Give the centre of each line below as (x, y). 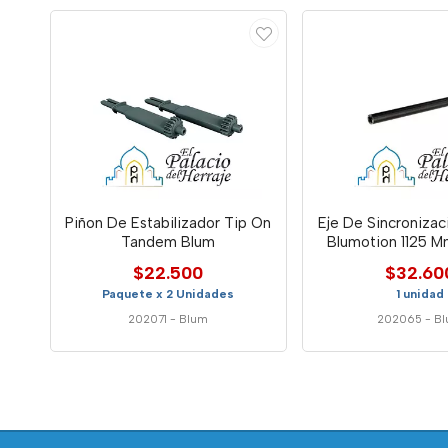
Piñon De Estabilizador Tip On (168, 222)
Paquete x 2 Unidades (168, 293)
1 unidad (420, 293)
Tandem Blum (168, 241)
